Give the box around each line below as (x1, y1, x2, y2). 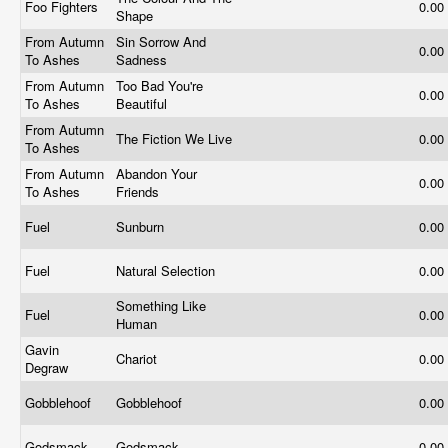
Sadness (116, 50, 171, 69)
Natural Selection (116, 261, 219, 280)
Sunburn (116, 217, 168, 236)
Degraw (25, 358, 72, 377)
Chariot (116, 349, 161, 368)
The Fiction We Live (116, 129, 236, 148)
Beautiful (116, 94, 171, 113)
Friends (116, 182, 163, 201)
